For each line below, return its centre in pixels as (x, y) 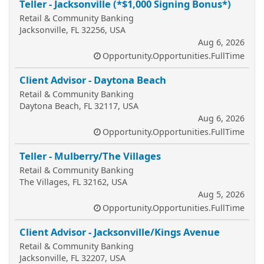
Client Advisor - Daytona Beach (93, 80)
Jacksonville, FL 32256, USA (72, 30)
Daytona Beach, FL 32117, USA (79, 106)
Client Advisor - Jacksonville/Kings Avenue (120, 232)
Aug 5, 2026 (221, 194)
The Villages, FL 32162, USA (73, 182)
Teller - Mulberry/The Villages (90, 156)
